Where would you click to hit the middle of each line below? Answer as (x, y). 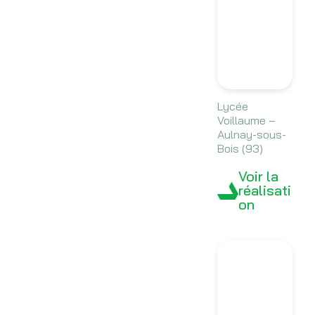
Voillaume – (246, 121)
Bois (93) (240, 149)
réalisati (264, 191)
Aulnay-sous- (251, 135)
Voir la (258, 176)
